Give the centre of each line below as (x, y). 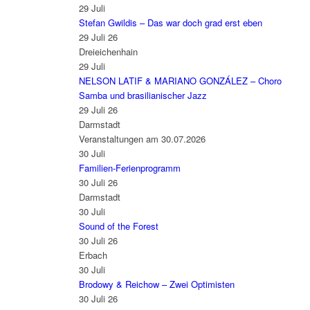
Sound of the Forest (118, 226)
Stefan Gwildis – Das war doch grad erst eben (170, 22)
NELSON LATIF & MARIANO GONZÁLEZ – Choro (180, 80)
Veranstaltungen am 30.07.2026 (142, 138)
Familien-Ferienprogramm (129, 167)
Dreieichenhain (108, 51)
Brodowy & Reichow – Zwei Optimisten (156, 284)
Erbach (93, 255)
